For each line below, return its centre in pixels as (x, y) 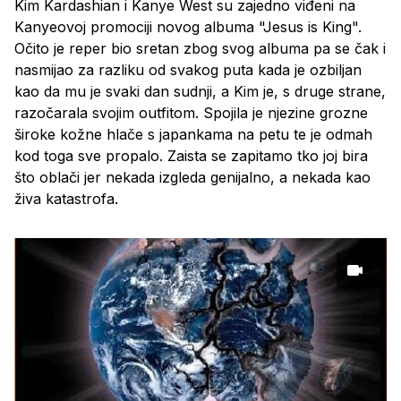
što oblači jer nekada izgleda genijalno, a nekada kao (192, 178)
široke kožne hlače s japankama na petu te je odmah (193, 135)
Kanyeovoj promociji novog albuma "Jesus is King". (188, 27)
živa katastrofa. (66, 199)
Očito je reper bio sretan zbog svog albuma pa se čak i (200, 49)
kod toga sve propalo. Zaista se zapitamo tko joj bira (191, 156)
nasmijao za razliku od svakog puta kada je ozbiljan (188, 70)
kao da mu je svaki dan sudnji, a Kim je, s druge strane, (200, 92)
